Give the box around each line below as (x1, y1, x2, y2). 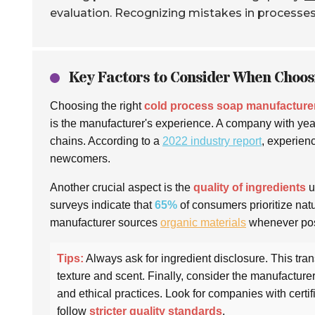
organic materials (160, 216, 246, 229)
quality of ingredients (193, 181, 306, 193)
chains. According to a (50, 134, 162, 147)
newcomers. (50, 152, 110, 165)
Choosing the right (50, 99, 144, 112)
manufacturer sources (50, 216, 160, 229)
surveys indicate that (50, 198, 155, 211)
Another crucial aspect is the (50, 181, 193, 193)
